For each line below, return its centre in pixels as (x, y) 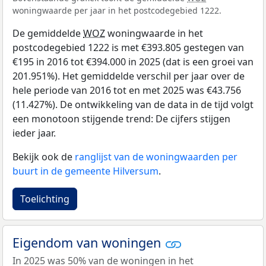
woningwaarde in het (154, 33)
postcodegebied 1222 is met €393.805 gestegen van (128, 47)
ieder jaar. (34, 133)
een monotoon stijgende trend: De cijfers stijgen (121, 118)
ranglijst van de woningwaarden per (156, 156)
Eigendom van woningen (88, 242)
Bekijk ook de (44, 156)
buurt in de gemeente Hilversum (85, 171)
